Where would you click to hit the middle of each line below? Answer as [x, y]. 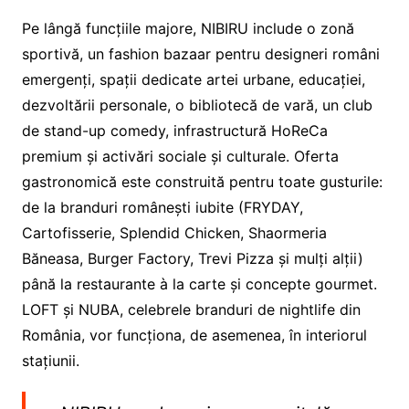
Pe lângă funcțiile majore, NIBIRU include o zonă [188, 28]
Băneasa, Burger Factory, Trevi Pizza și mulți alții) [192, 258]
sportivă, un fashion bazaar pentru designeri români [200, 53]
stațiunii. [50, 360]
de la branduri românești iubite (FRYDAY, [162, 207]
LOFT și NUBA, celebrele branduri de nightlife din [191, 309]
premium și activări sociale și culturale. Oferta [180, 156]
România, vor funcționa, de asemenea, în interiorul [194, 335]
